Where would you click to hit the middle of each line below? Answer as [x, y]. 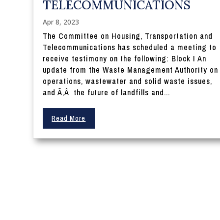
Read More [69, 118]
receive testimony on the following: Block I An [125, 58]
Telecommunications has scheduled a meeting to [130, 47]
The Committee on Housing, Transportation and [128, 36]
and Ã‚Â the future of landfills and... [107, 92]
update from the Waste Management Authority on [131, 69]
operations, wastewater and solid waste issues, [128, 81]
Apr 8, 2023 [61, 22]
